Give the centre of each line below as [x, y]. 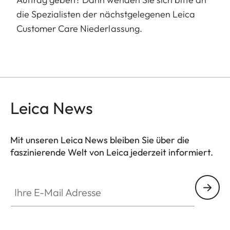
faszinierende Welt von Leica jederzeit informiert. [112, 152]
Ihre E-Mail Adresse [45, 181]
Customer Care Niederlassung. [79, 29]
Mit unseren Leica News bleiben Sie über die [100, 140]
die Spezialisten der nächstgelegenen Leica [106, 14]
